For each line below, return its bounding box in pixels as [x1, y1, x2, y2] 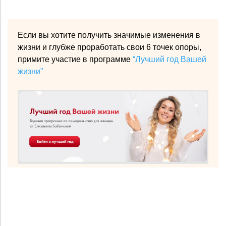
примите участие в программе [18, 54, 133, 64]
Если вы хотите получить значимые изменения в [18, 30, 200, 39]
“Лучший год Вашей [133, 54, 206, 64]
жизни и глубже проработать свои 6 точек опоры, [18, 42, 201, 51]
